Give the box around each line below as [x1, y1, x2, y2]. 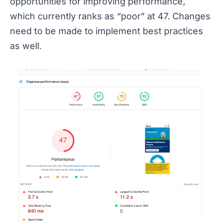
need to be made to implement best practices [10, 26, 203, 37]
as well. [10, 41, 42, 52]
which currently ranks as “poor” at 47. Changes [10, 11, 211, 22]
